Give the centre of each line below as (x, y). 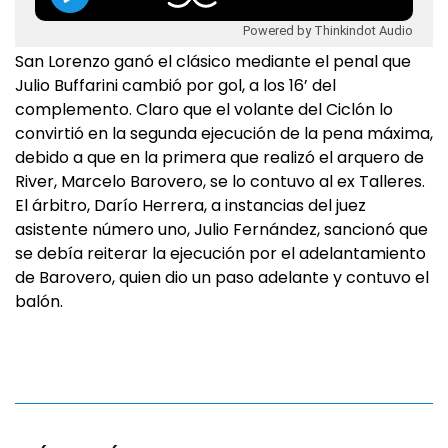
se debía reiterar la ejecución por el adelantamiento (220, 253)
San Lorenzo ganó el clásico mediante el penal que (213, 61)
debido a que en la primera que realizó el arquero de (219, 157)
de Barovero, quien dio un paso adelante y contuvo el (222, 277)
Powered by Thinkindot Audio (328, 30)
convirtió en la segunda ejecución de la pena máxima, (224, 133)
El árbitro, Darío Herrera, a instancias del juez (190, 205)
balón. (39, 301)
